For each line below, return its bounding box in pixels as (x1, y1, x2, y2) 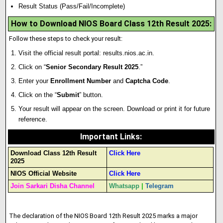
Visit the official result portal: (18, 49, 104, 57)
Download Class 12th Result (10, 149, 97, 157)
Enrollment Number (50, 77, 111, 85)
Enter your (18, 77, 51, 85)
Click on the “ (18, 91, 57, 99)
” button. (79, 91, 104, 99)
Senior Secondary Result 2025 (46, 63, 139, 71)
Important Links (80, 132, 140, 141)
